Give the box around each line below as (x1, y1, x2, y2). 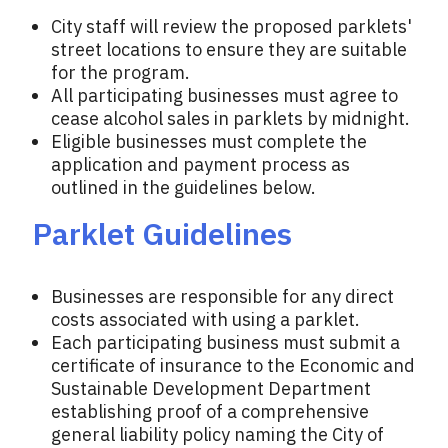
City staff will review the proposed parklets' (51, 15, 412, 39)
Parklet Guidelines (33, 214, 292, 254)
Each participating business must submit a (51, 331, 400, 355)
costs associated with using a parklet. (51, 308, 360, 332)
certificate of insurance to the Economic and (51, 354, 415, 378)
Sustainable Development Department (51, 377, 371, 401)
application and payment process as (51, 153, 350, 177)
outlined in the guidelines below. (51, 176, 316, 200)
